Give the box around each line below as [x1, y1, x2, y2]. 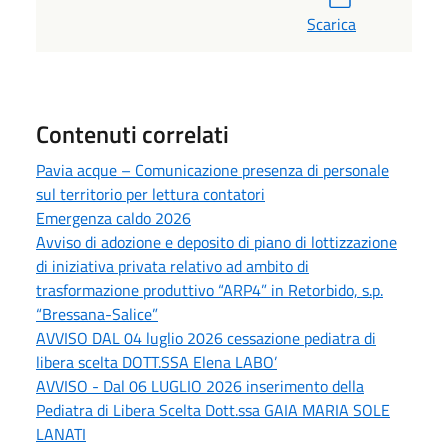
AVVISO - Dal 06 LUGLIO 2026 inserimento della [36, 374, 364, 399]
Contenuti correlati [36, 116, 229, 153]
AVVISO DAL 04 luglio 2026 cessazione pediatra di [36, 326, 376, 351]
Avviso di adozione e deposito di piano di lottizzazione [36, 230, 397, 255]
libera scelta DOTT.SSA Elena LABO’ [36, 350, 277, 375]
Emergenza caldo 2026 [36, 206, 191, 231]
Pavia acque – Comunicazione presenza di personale [36, 158, 389, 183]
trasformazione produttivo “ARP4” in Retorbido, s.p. [36, 278, 383, 303]
